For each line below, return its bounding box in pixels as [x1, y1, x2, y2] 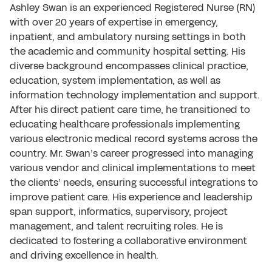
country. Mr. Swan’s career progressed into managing [10, 146, 253, 160]
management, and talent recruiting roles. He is [10, 219, 223, 233]
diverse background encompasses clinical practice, [10, 59, 248, 73]
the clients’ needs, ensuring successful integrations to [10, 175, 258, 189]
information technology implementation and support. [10, 88, 260, 102]
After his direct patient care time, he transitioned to [10, 103, 250, 117]
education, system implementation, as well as [10, 73, 220, 87]
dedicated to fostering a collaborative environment [10, 234, 247, 248]
